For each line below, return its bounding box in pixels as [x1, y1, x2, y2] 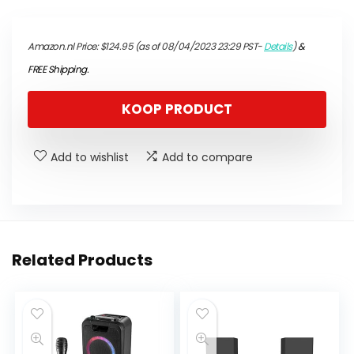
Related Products [12, 249, 153, 272]
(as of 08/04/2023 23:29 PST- [133, 40, 264, 54]
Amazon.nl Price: [28, 40, 100, 54]
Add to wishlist [51, 149, 129, 166]
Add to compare [162, 149, 253, 166]
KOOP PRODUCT [122, 100, 232, 119]
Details [264, 40, 292, 54]
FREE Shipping [28, 62, 87, 77]
